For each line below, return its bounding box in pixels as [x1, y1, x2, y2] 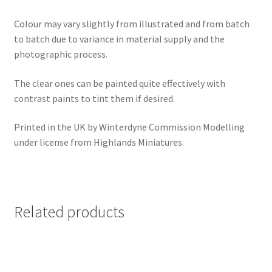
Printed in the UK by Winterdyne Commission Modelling [13, 121, 245, 134]
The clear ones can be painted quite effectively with [13, 76, 225, 89]
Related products [13, 202, 124, 222]
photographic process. [13, 47, 107, 60]
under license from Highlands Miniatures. [13, 136, 184, 149]
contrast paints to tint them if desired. [13, 92, 175, 104]
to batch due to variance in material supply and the [13, 32, 225, 45]
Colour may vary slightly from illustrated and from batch [13, 17, 250, 30]
